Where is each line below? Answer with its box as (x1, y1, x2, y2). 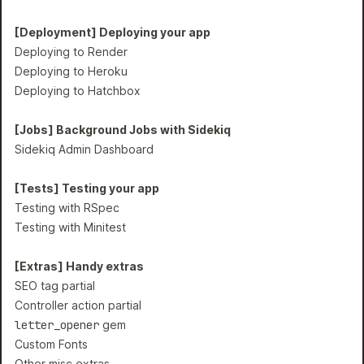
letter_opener (15, 318, 99, 332)
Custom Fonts (15, 337, 88, 351)
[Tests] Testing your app (15, 181, 159, 195)
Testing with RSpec (15, 201, 119, 214)
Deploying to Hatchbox (15, 84, 141, 97)
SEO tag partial (15, 279, 95, 292)
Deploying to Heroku (15, 64, 128, 78)
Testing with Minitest (15, 220, 126, 234)
